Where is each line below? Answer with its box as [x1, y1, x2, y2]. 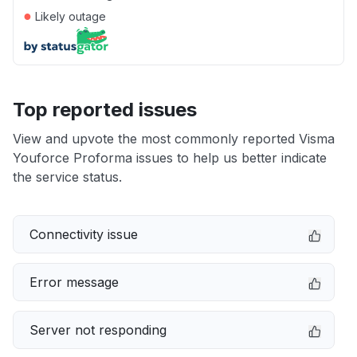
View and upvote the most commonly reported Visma [13, 131, 335, 147]
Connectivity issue [29, 226, 138, 242]
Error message [29, 274, 119, 290]
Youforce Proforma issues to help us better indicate [13, 150, 327, 166]
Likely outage [32, 10, 106, 23]
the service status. [13, 169, 122, 185]
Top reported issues [13, 98, 197, 121]
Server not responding [29, 322, 167, 338]
